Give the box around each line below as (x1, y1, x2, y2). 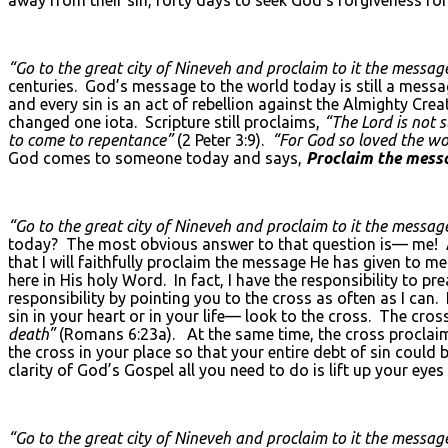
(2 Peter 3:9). (173, 130, 272, 149)
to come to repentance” (8, 130, 173, 149)
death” (8, 324, 55, 343)
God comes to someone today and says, (8, 148, 306, 167)
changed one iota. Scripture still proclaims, (8, 112, 324, 131)
